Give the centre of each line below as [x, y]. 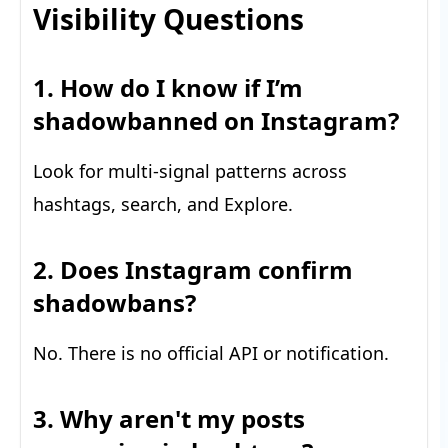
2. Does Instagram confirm [193, 269]
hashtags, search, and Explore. [163, 203]
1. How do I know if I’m [168, 87]
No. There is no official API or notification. [211, 352]
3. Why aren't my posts [169, 418]
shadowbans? [114, 302]
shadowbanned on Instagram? [216, 120]
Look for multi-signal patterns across [190, 170]
